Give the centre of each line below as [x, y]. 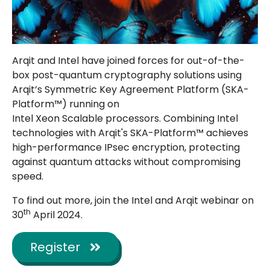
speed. [28, 177]
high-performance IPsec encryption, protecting [126, 148]
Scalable [83, 119]
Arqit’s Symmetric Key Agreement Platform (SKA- [130, 90]
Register [55, 247]
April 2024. [57, 215]
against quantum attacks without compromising [126, 162]
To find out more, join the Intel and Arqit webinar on [133, 201]
